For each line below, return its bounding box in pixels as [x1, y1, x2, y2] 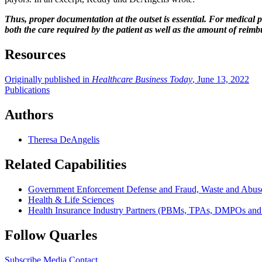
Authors [5, 107, 53, 123]
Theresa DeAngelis [28, 134, 99, 144]
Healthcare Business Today [92, 74, 192, 85]
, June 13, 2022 [192, 74, 249, 85]
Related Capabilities [5, 156, 126, 172]
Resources [5, 47, 65, 63]
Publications [5, 85, 50, 95]
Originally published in [5, 74, 92, 85]
